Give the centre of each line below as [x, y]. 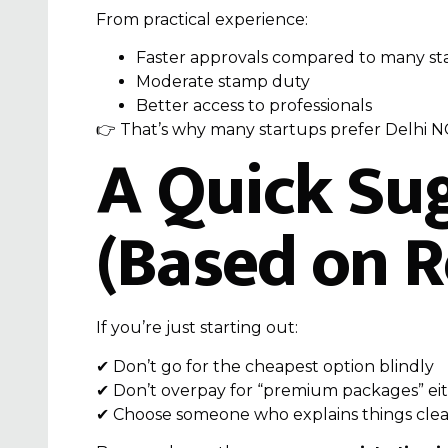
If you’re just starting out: [197, 328]
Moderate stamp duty [223, 81]
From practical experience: [202, 19]
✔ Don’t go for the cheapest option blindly [265, 366]
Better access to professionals [254, 105]
